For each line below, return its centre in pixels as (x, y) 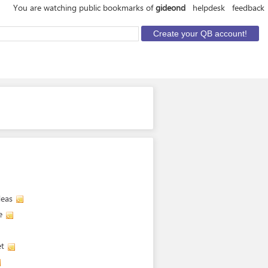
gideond (170, 7)
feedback (248, 7)
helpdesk (209, 7)
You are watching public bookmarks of (84, 7)
